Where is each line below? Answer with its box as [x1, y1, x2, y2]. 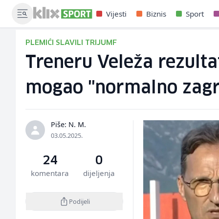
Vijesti [106, 9, 127, 19]
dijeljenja [83, 168, 115, 178]
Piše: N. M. [51, 120, 86, 129]
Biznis [146, 9, 167, 19]
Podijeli [68, 197, 90, 206]
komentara [31, 168, 69, 178]
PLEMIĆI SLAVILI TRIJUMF [25, 39, 117, 46]
